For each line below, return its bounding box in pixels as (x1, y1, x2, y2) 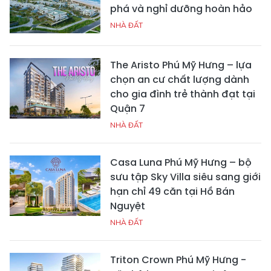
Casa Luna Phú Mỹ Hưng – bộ (110, 155, 252, 169)
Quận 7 (110, 101, 145, 116)
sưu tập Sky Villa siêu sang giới (110, 169, 261, 184)
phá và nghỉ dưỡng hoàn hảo (110, 1, 252, 16)
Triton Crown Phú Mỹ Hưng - (110, 252, 246, 267)
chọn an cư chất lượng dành (110, 72, 249, 87)
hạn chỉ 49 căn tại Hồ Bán (110, 184, 235, 198)
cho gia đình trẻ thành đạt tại (110, 87, 255, 101)
